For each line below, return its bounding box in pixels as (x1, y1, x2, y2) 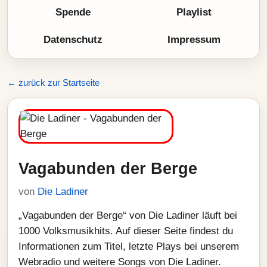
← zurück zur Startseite (7, 77, 100, 88)
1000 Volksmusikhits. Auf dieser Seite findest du (18, 225, 233, 237)
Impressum (167, 34, 221, 45)
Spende (55, 7, 91, 18)
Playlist (176, 7, 212, 18)
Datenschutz (44, 34, 103, 45)
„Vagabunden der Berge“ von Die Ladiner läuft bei (18, 210, 237, 221)
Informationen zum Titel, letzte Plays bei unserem (18, 241, 239, 252)
